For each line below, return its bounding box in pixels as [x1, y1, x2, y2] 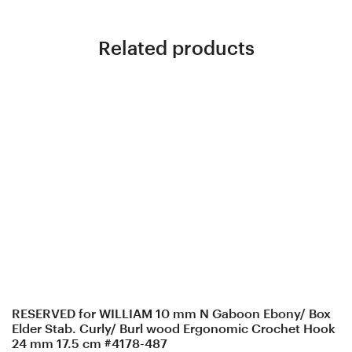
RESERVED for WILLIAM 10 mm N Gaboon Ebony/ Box [12, 306, 331, 321]
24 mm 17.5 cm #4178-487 [12, 336, 170, 350]
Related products [97, 37, 255, 59]
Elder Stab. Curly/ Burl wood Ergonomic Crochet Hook [12, 321, 335, 335]
